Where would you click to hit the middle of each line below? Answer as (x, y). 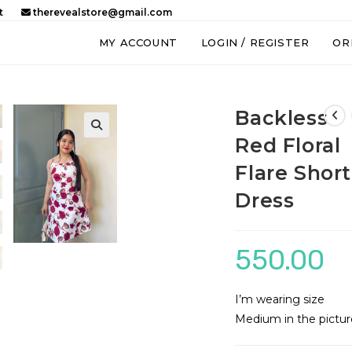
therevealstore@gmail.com (101, 12)
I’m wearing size (280, 299)
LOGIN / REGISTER (255, 42)
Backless (282, 118)
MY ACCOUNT (138, 42)
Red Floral (288, 145)
